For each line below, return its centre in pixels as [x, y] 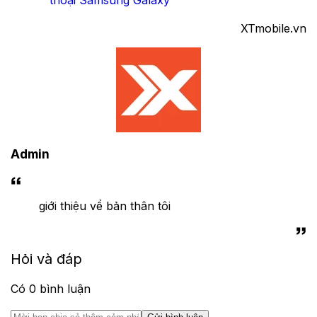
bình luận [63, 288]
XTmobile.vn [273, 29]
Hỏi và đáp [46, 259]
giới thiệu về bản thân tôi [105, 206]
